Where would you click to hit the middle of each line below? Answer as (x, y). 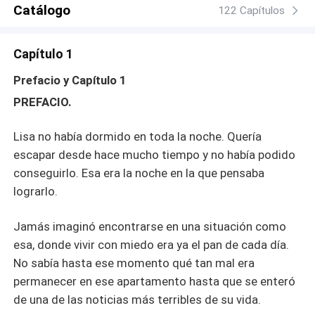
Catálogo (42, 11)
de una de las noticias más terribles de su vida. (137, 300)
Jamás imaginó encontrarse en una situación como (150, 227)
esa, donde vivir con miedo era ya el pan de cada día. (152, 245)
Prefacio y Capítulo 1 (70, 80)
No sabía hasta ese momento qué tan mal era (134, 263)
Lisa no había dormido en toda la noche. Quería (138, 137)
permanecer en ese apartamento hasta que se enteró (155, 282)
